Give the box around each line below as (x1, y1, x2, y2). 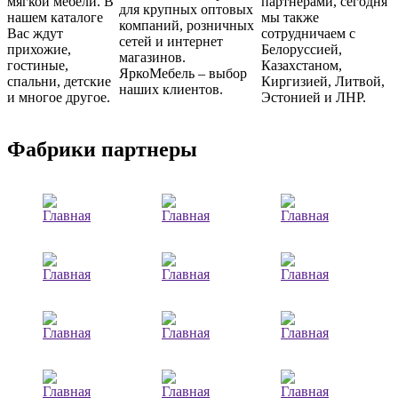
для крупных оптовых (118, 2, 253, 17)
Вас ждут (7, 26, 63, 41)
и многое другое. (7, 90, 110, 105)
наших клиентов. (118, 82, 223, 97)
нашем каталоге (7, 10, 103, 25)
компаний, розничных (118, 18, 254, 33)
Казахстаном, (260, 58, 342, 73)
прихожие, (7, 42, 71, 57)
